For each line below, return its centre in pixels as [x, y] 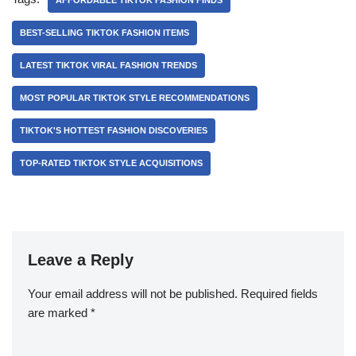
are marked [59, 313]
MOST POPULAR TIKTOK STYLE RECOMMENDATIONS [135, 98]
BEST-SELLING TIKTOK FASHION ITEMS [104, 33]
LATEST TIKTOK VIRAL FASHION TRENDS [108, 65]
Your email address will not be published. [133, 294]
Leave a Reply [81, 260]
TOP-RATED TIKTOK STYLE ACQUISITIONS [111, 163]
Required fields [279, 294]
